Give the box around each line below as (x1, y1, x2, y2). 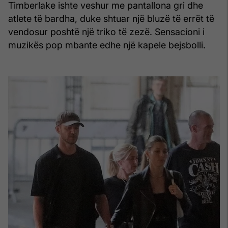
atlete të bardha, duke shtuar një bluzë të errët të (8, 13, 214, 24)
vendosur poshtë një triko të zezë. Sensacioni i (8, 26, 205, 37)
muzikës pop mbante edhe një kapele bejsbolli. (8, 39, 206, 50)
